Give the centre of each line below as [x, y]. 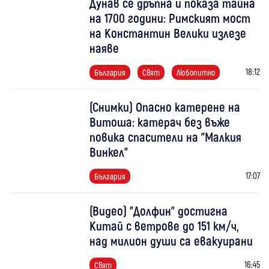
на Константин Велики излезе [168, 33]
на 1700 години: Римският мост [170, 18]
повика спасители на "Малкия [166, 137]
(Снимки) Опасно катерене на [165, 107]
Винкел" [109, 152]
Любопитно [196, 73]
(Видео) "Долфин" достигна [159, 211]
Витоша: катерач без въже [160, 122]
